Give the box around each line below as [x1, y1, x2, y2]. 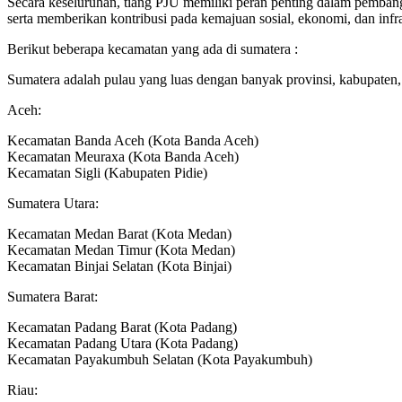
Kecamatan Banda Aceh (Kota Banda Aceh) [7, 133, 258, 149]
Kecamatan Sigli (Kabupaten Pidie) [7, 165, 207, 181]
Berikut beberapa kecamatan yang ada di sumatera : [7, 41, 298, 57]
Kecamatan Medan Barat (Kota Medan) [7, 226, 232, 242]
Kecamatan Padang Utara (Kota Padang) [7, 336, 238, 352]
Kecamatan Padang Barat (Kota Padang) [7, 319, 237, 336]
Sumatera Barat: [7, 289, 98, 305]
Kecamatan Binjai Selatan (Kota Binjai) [7, 258, 232, 275]
